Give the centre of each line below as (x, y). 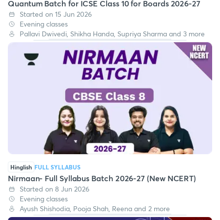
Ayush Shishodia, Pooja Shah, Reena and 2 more (95, 208)
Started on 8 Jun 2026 (55, 189)
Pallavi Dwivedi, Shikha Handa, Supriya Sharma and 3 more (112, 34)
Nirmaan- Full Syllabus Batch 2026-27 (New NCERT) (102, 178)
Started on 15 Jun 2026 (56, 14)
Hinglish (21, 167)
